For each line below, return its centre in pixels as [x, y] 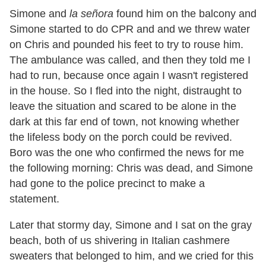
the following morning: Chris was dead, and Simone [131, 168]
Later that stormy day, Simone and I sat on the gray [131, 225]
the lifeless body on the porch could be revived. [121, 137]
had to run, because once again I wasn [101, 75]
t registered [221, 75]
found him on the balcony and [185, 13]
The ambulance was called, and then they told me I [130, 60]
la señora [91, 13]
